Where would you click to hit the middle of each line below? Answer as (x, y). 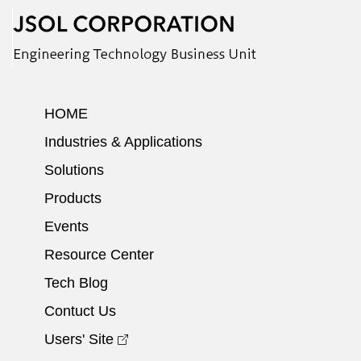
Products (73, 198)
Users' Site (79, 339)
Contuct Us (80, 311)
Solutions (74, 170)
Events (66, 226)
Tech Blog (76, 282)
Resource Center (99, 254)
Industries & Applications (123, 141)
